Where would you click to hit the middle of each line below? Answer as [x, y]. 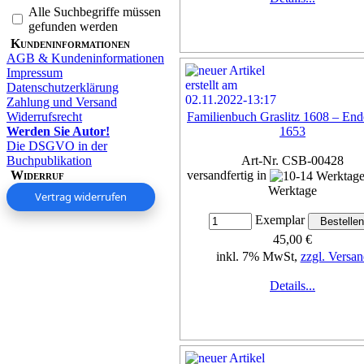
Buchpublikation [49, 160]
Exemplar [279, 220]
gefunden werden [73, 26]
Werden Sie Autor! [58, 131]
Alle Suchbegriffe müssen [95, 11]
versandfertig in [228, 175]
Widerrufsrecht [44, 116]
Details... [292, 286]
